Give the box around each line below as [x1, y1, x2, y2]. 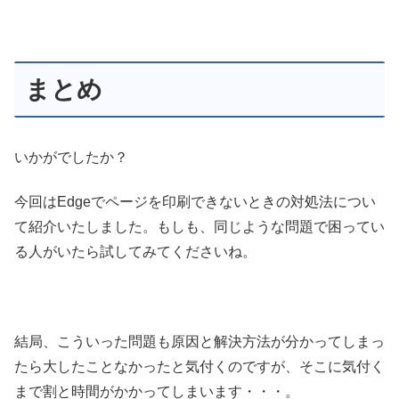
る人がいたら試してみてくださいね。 [14, 243, 256, 259]
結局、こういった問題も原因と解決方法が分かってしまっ [14, 333, 385, 349]
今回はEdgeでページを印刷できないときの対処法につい [14, 193, 376, 209]
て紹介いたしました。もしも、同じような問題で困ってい [14, 218, 385, 234]
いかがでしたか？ [14, 149, 128, 165]
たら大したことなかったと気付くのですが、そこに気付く [14, 358, 385, 374]
